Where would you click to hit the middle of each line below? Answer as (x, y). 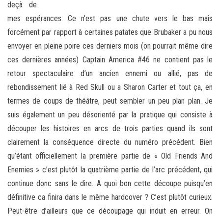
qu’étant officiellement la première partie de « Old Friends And (110, 156)
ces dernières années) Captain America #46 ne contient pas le (110, 59)
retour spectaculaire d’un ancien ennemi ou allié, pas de (110, 73)
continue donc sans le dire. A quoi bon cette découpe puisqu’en (110, 183)
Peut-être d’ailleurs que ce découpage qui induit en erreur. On (110, 211)
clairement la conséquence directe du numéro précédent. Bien (110, 142)
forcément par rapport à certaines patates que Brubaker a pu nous (110, 32)
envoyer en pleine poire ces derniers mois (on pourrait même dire (110, 46)
